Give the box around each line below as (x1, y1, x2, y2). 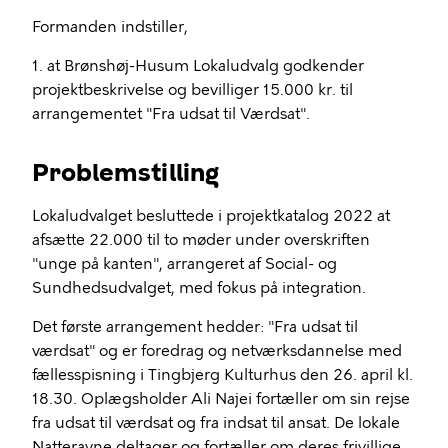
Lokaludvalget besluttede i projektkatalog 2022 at (32, 207, 390, 225)
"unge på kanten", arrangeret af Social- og (32, 255, 337, 273)
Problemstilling (32, 158, 219, 187)
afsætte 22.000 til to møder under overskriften (32, 231, 370, 249)
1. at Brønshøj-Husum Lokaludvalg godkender (32, 57, 364, 75)
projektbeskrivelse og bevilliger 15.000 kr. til (32, 81, 353, 99)
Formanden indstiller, (32, 18, 188, 36)
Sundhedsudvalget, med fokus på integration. (32, 279, 366, 297)
